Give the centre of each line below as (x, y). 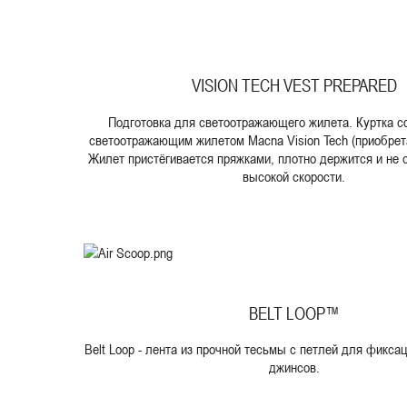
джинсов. (294, 367)
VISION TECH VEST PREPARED (294, 85)
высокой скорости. (294, 177)
